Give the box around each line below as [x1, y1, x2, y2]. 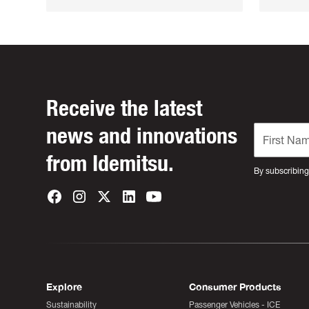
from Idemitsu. [46, 150, 175, 177]
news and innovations [46, 122, 238, 150]
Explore [46, 281, 83, 293]
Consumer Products [189, 281, 282, 293]
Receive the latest [46, 94, 203, 122]
